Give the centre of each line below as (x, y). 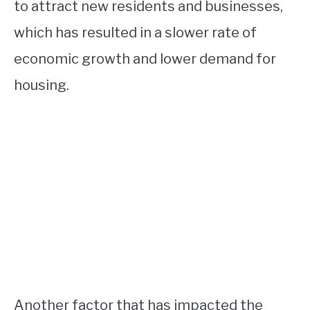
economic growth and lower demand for (145, 59)
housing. (42, 85)
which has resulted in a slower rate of (135, 33)
